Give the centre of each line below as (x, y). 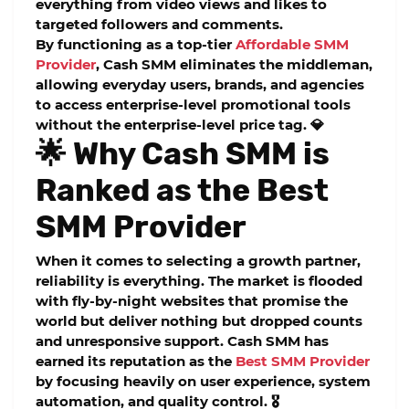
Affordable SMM (292, 44)
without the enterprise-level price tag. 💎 (180, 124)
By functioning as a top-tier (136, 44)
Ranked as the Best (182, 189)
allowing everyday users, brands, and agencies (200, 84)
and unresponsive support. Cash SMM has (182, 341)
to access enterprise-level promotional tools (193, 104)
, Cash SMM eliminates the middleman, (234, 64)
